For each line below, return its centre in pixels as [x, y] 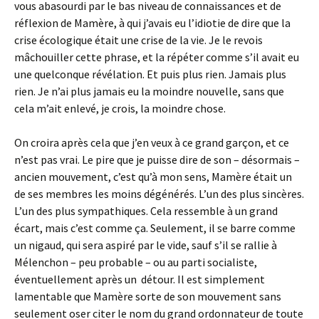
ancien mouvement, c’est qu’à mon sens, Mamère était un [153, 177]
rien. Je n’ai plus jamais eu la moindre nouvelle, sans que [149, 91]
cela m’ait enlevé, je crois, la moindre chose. [120, 108]
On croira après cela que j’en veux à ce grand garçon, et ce [152, 142]
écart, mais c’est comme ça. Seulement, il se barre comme [155, 228]
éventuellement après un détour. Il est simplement [140, 279]
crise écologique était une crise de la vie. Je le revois [138, 40]
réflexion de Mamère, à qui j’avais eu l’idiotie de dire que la [152, 23]
